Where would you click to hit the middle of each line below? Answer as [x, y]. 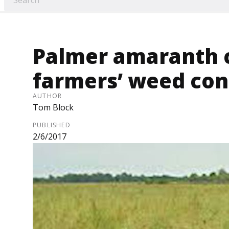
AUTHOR [48, 96]
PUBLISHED [52, 125]
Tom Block [53, 108]
